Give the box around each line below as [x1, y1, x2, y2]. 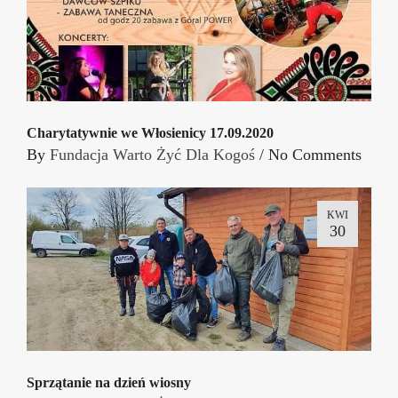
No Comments [268, 146, 362, 164]
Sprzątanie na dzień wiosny [27, 374, 191, 390]
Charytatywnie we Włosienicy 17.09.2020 [27, 125, 274, 141]
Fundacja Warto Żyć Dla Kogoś [50, 146, 255, 164]
